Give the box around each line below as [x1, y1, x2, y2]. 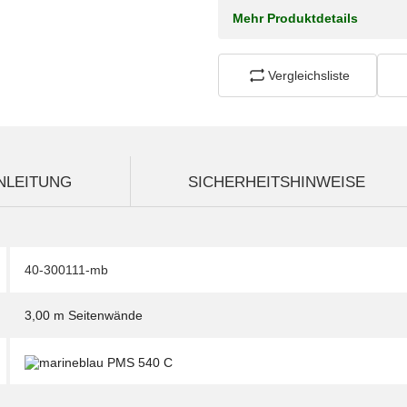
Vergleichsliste [267, 67, 350, 83]
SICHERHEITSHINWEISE [188, 174, 365, 192]
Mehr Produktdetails [233, 11, 358, 26]
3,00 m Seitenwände [25, 308, 143, 323]
